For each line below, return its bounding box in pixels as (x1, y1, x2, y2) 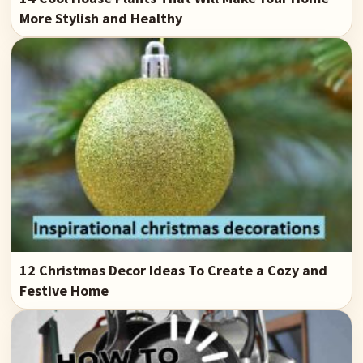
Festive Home (19, 280, 109, 300)
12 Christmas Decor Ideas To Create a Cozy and (19, 260, 328, 280)
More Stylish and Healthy (19, 9, 183, 28)
